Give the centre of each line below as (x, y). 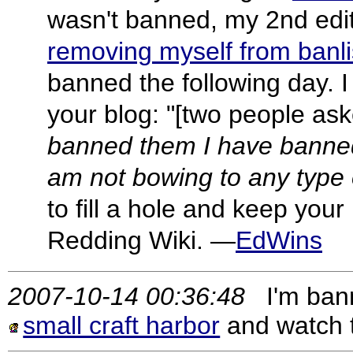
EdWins (279, 240)
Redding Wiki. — (141, 240)
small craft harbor (122, 326)
